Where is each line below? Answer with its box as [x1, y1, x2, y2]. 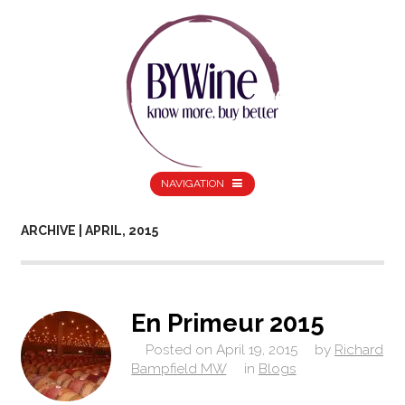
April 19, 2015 [215, 342, 297, 359]
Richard [334, 342, 384, 359]
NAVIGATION [161, 177, 225, 191]
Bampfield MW [131, 361, 227, 378]
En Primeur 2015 [131, 307, 325, 337]
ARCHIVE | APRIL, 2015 [20, 223, 158, 239]
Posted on [145, 342, 212, 359]
